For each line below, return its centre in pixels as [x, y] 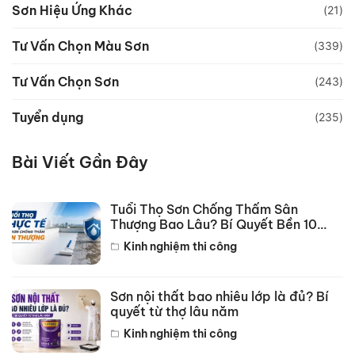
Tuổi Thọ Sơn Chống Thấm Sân [204, 209]
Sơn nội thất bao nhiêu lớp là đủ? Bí [219, 297]
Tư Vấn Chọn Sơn [65, 81]
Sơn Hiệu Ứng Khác [72, 10]
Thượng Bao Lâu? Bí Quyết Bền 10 [214, 224]
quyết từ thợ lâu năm [174, 312]
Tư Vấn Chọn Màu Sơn [80, 46]
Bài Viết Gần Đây [80, 162]
